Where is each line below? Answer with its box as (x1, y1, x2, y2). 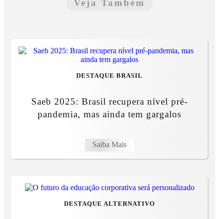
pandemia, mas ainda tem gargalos (38, 109, 181, 119)
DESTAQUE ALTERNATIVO (64, 200, 155, 207)
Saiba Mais (92, 140, 127, 149)
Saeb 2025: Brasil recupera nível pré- (31, 96, 188, 107)
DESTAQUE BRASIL (76, 72, 143, 79)
